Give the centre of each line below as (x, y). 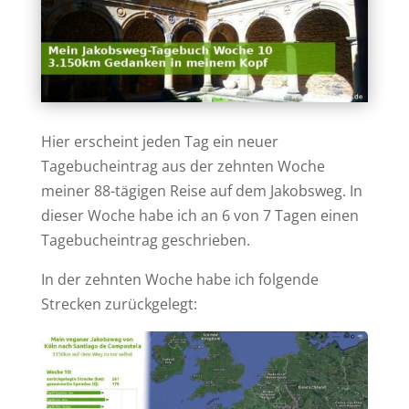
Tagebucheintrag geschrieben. (145, 241)
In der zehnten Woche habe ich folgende (179, 280)
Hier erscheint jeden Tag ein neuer (159, 142)
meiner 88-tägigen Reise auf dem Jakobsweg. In (201, 191)
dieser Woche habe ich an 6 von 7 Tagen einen (199, 216)
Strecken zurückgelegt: (119, 304)
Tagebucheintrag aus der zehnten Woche (183, 167)
